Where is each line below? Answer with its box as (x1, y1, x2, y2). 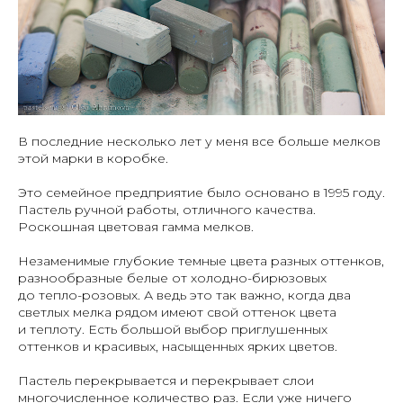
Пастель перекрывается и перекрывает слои (18, 372, 314, 390)
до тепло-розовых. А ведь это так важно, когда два (18, 287, 351, 304)
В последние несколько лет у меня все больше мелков (18, 133, 381, 150)
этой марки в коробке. (18, 150, 168, 167)
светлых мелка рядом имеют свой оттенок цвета (18, 304, 336, 321)
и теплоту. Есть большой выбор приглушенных (18, 321, 327, 338)
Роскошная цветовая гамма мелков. (18, 219, 254, 236)
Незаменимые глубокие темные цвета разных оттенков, (18, 253, 384, 270)
